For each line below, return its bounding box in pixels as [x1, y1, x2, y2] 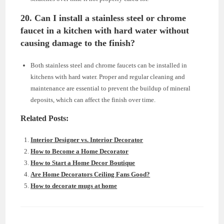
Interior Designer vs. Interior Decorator [30, 136, 143, 144]
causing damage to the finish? [20, 38, 135, 48]
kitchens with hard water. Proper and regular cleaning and [30, 73, 185, 81]
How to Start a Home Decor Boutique [30, 159, 135, 167]
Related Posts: [20, 114, 69, 123]
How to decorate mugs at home [30, 182, 117, 190]
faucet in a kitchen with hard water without [20, 25, 189, 36]
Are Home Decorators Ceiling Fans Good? [30, 170, 150, 178]
